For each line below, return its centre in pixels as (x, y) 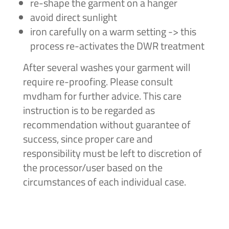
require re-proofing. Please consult (98, 81)
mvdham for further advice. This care (102, 96)
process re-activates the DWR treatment (117, 45)
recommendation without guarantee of (107, 124)
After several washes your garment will (107, 67)
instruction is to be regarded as (89, 110)
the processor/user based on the (93, 167)
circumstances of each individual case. (104, 181)
